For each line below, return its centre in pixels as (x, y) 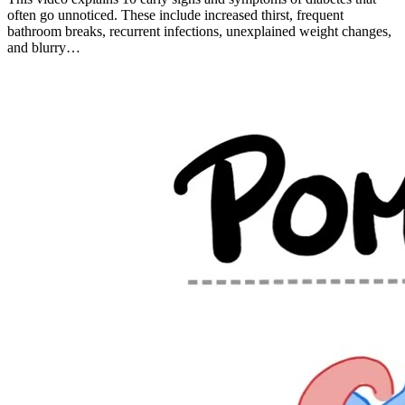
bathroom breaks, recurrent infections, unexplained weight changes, (199, 31)
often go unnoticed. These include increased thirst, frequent (175, 14)
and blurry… (44, 47)
